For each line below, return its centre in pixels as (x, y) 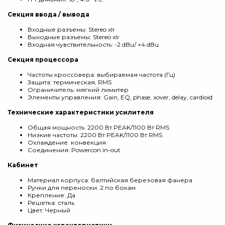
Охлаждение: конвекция (67, 142)
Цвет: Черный (49, 210)
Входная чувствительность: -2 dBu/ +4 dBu (93, 44)
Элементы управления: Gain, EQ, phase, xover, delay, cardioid (120, 97)
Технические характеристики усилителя (81, 112)
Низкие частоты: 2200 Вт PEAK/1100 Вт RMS (95, 135)
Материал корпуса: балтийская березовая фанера (110, 180)
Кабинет (23, 165)
